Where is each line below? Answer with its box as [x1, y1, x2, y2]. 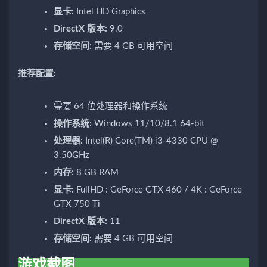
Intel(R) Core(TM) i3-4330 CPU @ [83, 136, 218, 145]
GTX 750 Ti [54, 199, 100, 209]
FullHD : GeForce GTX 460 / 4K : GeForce [74, 185, 242, 194]
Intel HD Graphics [74, 7, 145, 16]
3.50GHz [54, 150, 89, 160]
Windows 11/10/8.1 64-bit [92, 119, 204, 128]
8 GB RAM [74, 167, 119, 177]
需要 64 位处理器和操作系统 [54, 101, 167, 111]
